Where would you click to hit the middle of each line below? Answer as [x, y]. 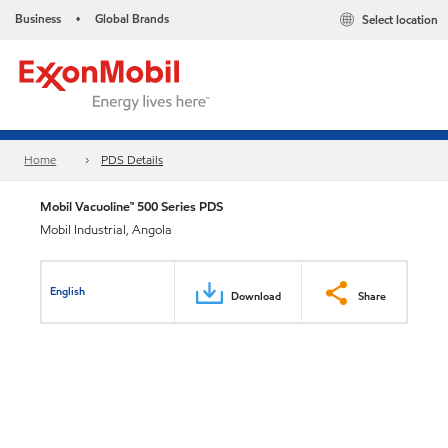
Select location [400, 20]
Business [38, 18]
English [68, 290]
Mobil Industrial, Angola [106, 230]
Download [256, 295]
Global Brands [132, 18]
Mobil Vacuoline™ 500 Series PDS [131, 206]
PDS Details [132, 160]
